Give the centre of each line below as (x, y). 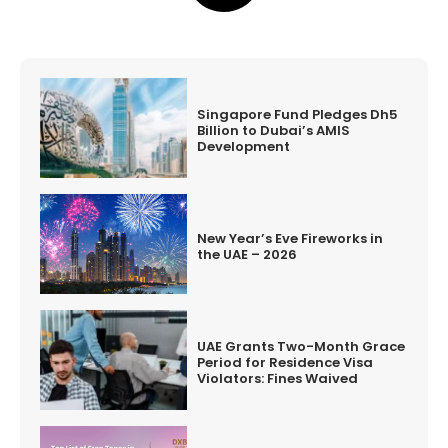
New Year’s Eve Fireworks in (290, 238)
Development (244, 146)
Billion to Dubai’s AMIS (274, 130)
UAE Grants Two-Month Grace (301, 346)
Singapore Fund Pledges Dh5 (298, 114)
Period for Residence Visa (285, 362)
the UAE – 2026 (247, 254)
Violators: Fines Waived (278, 378)
